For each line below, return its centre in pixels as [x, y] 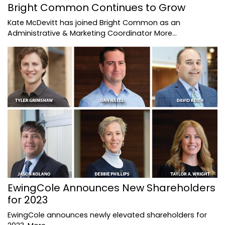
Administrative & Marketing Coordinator [81, 33]
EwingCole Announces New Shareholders [111, 188]
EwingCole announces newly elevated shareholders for [107, 215]
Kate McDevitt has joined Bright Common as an [94, 22]
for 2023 [28, 200]
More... [165, 33]
